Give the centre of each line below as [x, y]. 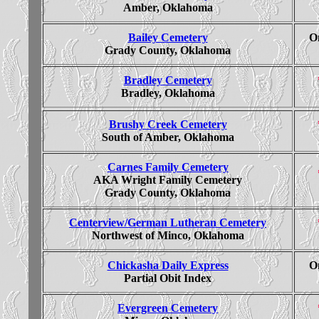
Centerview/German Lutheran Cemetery [168, 222]
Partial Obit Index [168, 278]
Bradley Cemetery [168, 80]
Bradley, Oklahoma [168, 93]
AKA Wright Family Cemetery [168, 179]
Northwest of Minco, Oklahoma [168, 235]
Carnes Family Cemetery [168, 167]
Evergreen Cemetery [168, 308]
